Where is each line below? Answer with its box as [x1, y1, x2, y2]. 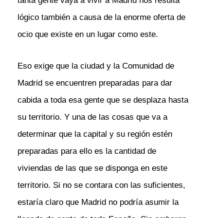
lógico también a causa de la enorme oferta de [17, 13, 185, 22]
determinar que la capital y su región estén [17, 129, 172, 139]
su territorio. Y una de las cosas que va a [17, 112, 167, 122]
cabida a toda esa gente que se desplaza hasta [17, 95, 188, 105]
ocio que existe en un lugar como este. [17, 30, 158, 39]
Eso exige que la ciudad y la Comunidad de [17, 61, 174, 71]
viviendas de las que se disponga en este [17, 163, 167, 173]
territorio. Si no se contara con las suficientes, [17, 180, 185, 190]
